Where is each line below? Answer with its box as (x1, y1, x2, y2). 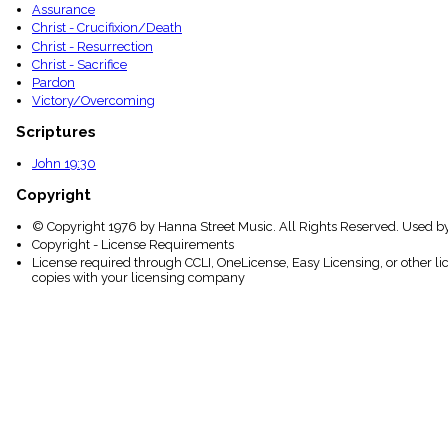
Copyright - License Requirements (32, 237, 234, 253)
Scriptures (16, 123, 96, 142)
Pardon (32, 74, 75, 90)
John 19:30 (32, 156, 96, 172)
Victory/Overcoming (32, 93, 155, 109)
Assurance (32, 2, 95, 18)
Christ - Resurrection (32, 38, 153, 54)
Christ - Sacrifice (32, 56, 127, 72)
